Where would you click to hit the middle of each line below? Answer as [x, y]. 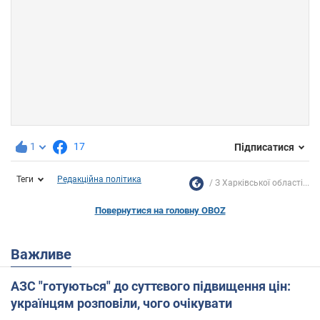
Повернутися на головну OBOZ [160, 211]
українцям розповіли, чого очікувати [121, 304]
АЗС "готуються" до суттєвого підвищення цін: [151, 286]
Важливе [46, 255]
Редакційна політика [99, 180]
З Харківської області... [262, 183]
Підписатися [264, 147]
